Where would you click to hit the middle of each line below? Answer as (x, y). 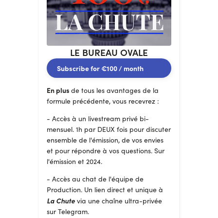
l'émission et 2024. (74, 161)
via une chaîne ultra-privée (118, 201)
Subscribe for (79, 68)
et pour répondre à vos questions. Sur (106, 151)
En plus (59, 90)
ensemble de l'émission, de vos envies (105, 140)
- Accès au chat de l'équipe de (95, 179)
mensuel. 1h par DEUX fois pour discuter (109, 129)
